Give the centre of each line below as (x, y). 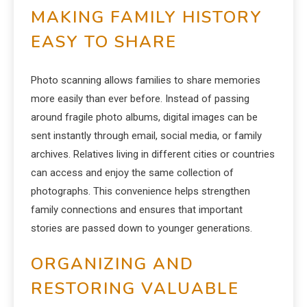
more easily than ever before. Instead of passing (140, 99)
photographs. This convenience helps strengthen (140, 191)
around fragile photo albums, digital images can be (144, 117)
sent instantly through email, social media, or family (146, 136)
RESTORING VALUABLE (135, 288)
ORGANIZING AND (112, 264)
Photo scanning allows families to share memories (146, 80)
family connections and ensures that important (137, 210)
